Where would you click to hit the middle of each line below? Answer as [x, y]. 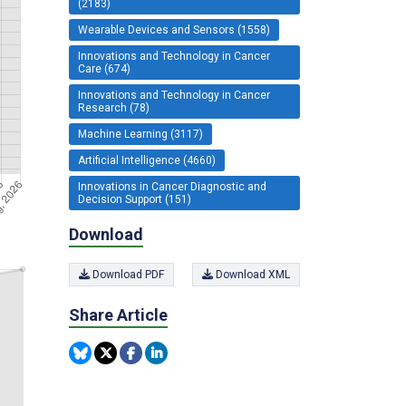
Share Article [118, 315]
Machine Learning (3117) [140, 134]
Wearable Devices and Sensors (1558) [174, 29]
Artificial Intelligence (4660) [147, 160]
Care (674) [104, 68]
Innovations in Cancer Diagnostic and [172, 186]
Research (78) [114, 107]
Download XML [251, 275]
